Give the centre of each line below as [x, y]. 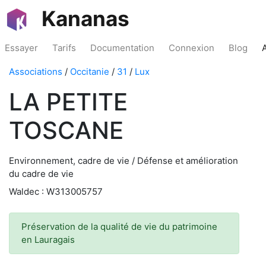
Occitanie [90, 72]
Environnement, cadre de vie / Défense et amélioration [123, 161]
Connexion [191, 48]
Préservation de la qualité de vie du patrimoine [119, 227]
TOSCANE [66, 130]
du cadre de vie [41, 174]
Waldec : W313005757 [56, 191]
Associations [36, 72]
